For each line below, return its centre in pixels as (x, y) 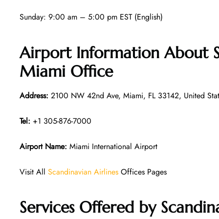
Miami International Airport (112, 146)
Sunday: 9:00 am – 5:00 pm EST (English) (91, 17)
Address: (34, 95)
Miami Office (66, 71)
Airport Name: (43, 146)
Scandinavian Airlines (83, 172)
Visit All (34, 172)
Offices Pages (142, 172)
